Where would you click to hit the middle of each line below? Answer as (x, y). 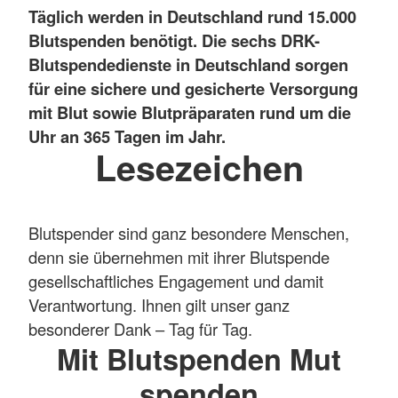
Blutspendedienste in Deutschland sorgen (188, 64)
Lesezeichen (199, 167)
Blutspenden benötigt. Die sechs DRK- (174, 40)
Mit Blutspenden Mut (199, 359)
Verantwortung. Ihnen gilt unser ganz (159, 305)
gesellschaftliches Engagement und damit (176, 281)
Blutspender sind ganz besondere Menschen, (189, 233)
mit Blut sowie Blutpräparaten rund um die (190, 112)
